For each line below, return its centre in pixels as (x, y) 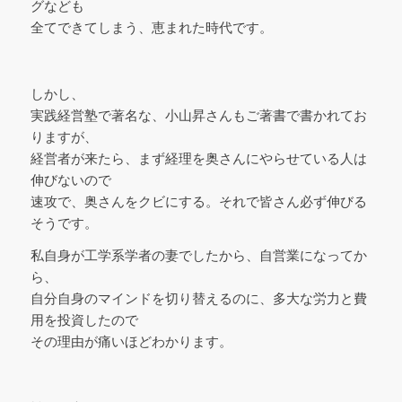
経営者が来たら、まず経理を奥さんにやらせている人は (198, 158)
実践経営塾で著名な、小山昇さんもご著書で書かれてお (198, 115)
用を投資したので (84, 320)
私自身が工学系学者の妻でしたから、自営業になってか (198, 256)
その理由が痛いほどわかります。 (131, 342)
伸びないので (70, 179)
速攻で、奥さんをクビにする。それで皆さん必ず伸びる (198, 201)
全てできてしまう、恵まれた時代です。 (151, 27)
